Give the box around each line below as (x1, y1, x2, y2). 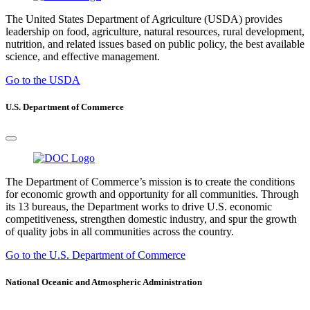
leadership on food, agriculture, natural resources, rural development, (6, 26, 304, 38)
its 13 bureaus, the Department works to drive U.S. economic (6, 200, 272, 212)
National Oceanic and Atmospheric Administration (6, 276, 202, 287)
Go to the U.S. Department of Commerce (6, 248, 185, 261)
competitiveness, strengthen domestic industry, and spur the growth (6, 212, 297, 225)
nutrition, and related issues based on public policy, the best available (6, 38, 304, 51)
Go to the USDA (6, 74, 80, 86)
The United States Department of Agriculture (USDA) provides (6, 13, 282, 26)
